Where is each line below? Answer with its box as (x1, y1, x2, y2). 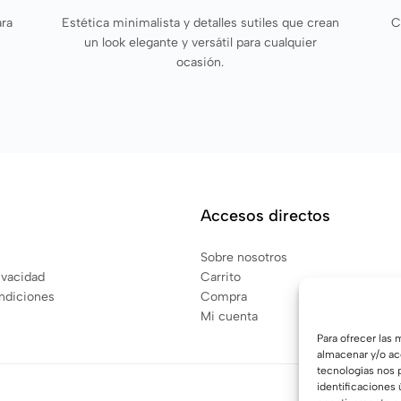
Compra (200, 288, 247, 304)
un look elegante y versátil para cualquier (83, 34, 317, 50)
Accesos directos (200, 205, 330, 226)
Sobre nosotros (200, 249, 287, 265)
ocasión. (176, 54, 225, 70)
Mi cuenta (200, 308, 258, 324)
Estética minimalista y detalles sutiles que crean (61, 14, 339, 30)
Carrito (200, 269, 241, 285)
